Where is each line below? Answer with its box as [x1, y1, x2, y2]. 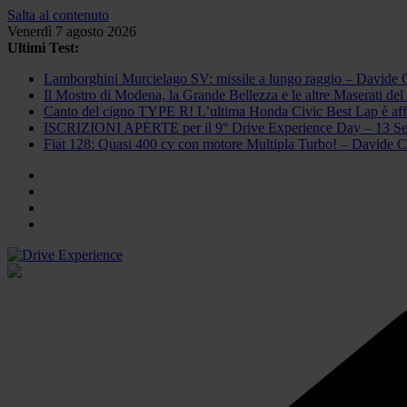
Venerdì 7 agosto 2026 [7, 24, 136, 39]
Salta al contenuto [7, 7, 109, 23]
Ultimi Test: [7, 40, 79, 55]
